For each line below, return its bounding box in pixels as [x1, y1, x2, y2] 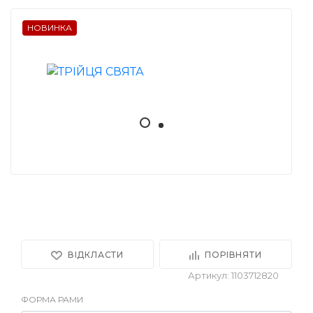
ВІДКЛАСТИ [67, 249, 124, 260]
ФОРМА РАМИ [21, 294, 83, 305]
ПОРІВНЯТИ [205, 249, 262, 260]
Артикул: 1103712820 [188, 270, 279, 281]
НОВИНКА [27, 22, 72, 33]
